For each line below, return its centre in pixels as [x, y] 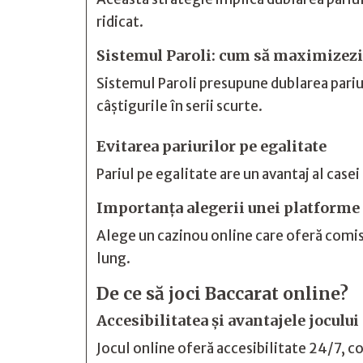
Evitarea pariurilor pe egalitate [211, 146]
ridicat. [120, 22]
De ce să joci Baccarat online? [222, 294]
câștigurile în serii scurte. [179, 106]
